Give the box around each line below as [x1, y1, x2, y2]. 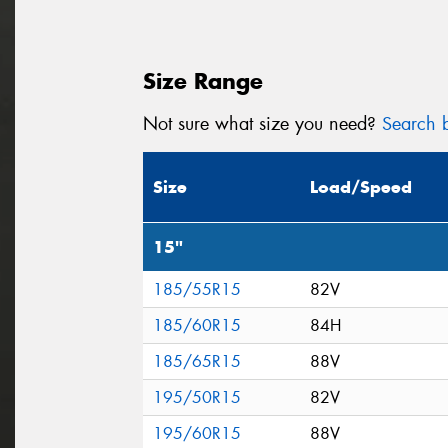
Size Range [143, 66, 263, 95]
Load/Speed [310, 176, 412, 199]
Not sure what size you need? [143, 111, 382, 136]
